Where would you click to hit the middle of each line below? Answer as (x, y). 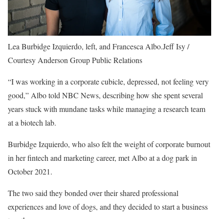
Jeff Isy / (176, 46)
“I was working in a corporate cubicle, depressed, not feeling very (108, 81)
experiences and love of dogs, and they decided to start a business (108, 206)
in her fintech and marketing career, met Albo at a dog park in (102, 157)
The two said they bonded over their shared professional (93, 193)
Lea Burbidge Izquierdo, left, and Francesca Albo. (85, 46)
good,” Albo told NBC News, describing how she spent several (105, 95)
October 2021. (30, 171)
